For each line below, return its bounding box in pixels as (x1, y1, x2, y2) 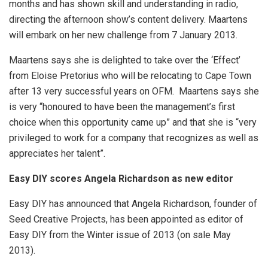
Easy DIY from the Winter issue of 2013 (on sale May (9, 229, 231, 241)
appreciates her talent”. (9, 148, 105, 160)
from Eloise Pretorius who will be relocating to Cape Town (9, 70, 251, 82)
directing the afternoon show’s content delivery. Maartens (9, 14, 248, 26)
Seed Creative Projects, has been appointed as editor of (9, 214, 243, 226)
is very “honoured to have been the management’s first (9, 101, 235, 113)
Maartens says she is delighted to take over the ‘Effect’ (9, 54, 240, 66)
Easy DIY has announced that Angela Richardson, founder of (9, 198, 257, 210)
